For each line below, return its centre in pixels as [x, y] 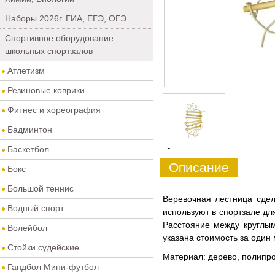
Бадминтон [30, 130]
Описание [199, 167]
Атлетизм [26, 71]
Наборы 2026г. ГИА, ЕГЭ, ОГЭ [66, 18]
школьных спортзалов [49, 51]
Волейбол [27, 228]
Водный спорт [36, 208]
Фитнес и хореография [54, 110]
